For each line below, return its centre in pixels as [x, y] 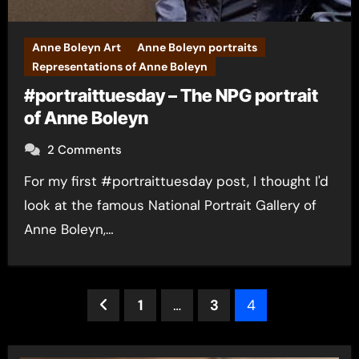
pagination [71, 338]
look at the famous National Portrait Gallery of [170, 205]
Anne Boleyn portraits [197, 47]
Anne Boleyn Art [76, 47]
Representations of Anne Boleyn [119, 67]
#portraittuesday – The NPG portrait [171, 95]
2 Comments [84, 150]
